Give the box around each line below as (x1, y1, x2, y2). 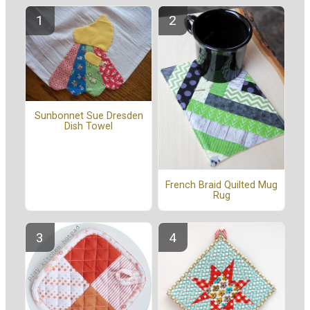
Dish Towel (64, 120, 113, 133)
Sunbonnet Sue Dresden (34, 110, 143, 122)
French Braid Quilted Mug (165, 179, 277, 191)
